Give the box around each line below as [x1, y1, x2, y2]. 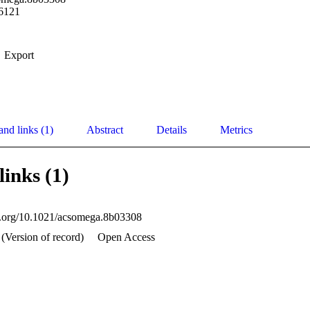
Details [156, 124, 187, 136]
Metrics [220, 124, 253, 136]
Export [4, 49, 34, 62]
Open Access [98, 231, 155, 244]
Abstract [86, 124, 123, 136]
